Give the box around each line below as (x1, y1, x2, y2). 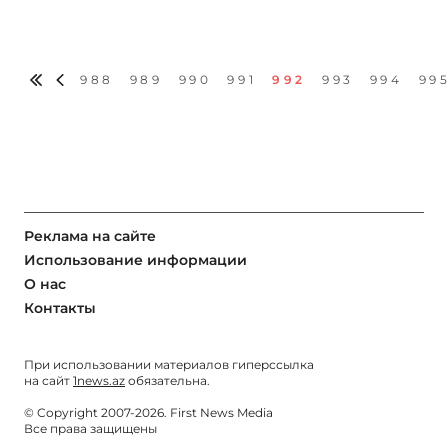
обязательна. (125, 372, 210, 388)
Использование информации (24, 250, 247, 269)
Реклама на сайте (24, 226, 156, 245)
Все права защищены (24, 420, 157, 436)
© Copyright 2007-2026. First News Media (24, 404, 273, 420)
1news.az (73, 372, 125, 388)
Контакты (24, 298, 96, 317)
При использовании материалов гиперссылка (24, 356, 314, 372)
